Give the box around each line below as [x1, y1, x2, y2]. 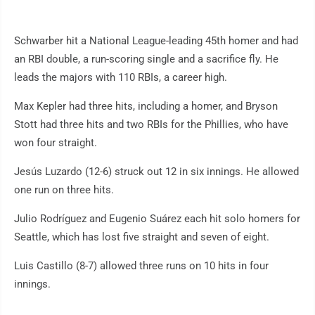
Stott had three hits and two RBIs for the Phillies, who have [14, 118, 288, 131]
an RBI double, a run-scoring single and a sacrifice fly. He [14, 53, 278, 66]
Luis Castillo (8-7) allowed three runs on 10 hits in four [14, 259, 269, 273]
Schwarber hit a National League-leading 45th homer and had [14, 34, 298, 48]
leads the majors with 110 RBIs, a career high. [14, 71, 227, 84]
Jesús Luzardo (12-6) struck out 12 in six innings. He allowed [14, 165, 299, 179]
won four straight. [14, 136, 97, 150]
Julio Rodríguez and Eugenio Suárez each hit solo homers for [14, 212, 300, 226]
